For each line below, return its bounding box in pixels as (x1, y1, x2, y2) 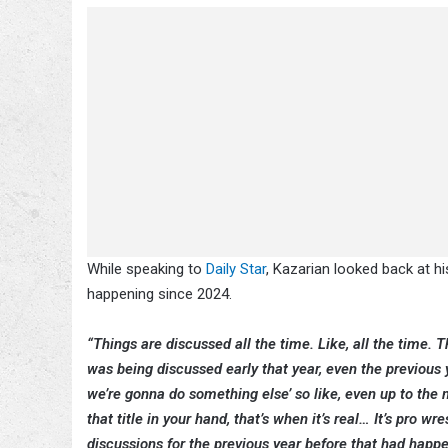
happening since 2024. (87, 285, 232, 303)
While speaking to (87, 260, 206, 278)
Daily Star (206, 260, 266, 278)
